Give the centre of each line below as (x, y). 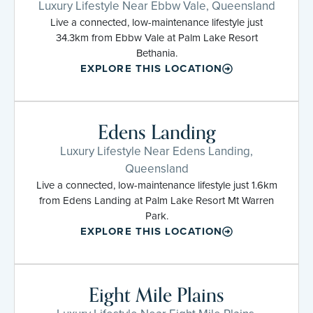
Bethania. (156, 53)
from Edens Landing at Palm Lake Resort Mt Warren (156, 200)
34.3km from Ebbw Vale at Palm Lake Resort (156, 37)
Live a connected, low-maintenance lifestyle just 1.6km (156, 185)
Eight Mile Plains (156, 295)
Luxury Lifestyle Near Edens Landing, (156, 151)
